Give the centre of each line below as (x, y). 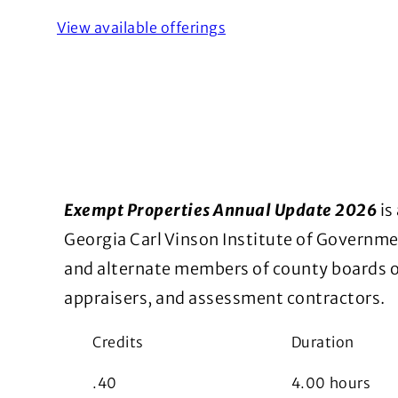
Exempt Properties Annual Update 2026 (220, 210)
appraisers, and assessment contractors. (225, 298)
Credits (118, 342)
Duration (322, 342)
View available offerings (141, 27)
